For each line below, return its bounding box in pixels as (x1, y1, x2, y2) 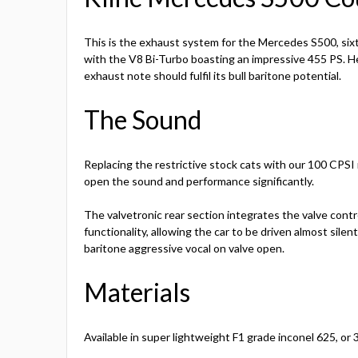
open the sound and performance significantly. (84, 174, 314, 189)
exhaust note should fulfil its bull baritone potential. (84, 69, 341, 83)
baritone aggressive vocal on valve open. (84, 241, 284, 256)
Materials (84, 276, 190, 308)
